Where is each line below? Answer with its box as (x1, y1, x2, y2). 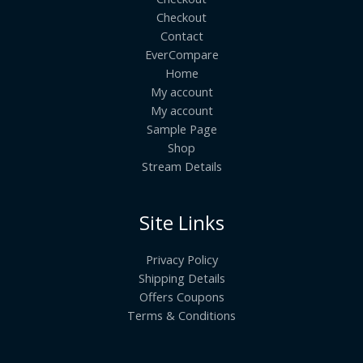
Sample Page (146, 120, 217, 137)
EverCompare (144, 45, 219, 62)
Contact (160, 27, 203, 44)
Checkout (156, 8, 207, 25)
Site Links (139, 209, 224, 236)
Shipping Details (138, 270, 225, 287)
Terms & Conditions (127, 307, 236, 324)
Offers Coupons (139, 288, 224, 305)
